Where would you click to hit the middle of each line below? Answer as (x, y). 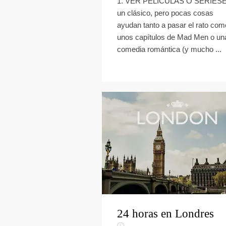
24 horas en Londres (165, 214)
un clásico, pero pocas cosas (165, 13)
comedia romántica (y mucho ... (169, 49)
